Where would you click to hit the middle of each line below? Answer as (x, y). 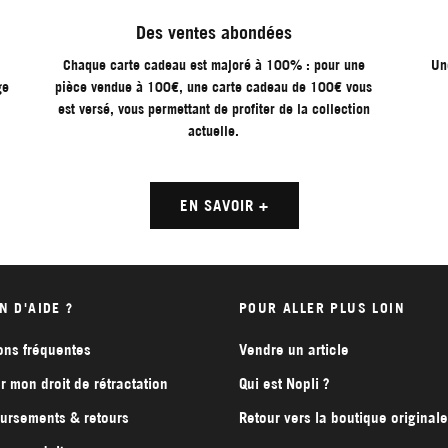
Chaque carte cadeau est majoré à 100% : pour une (213, 65)
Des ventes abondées (213, 33)
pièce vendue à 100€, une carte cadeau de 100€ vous (214, 87)
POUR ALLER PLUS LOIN (322, 308)
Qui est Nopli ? (284, 384)
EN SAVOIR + (224, 205)
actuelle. (214, 131)
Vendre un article (294, 350)
